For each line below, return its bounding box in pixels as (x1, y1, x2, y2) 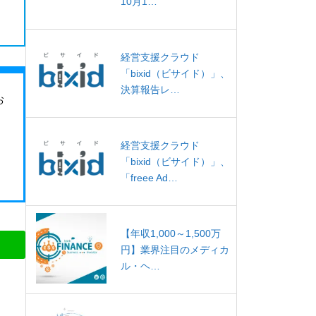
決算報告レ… (121, 83, 180, 95)
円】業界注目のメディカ (121, 243, 229, 255)
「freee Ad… (121, 171, 178, 183)
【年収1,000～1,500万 (121, 227, 221, 239)
